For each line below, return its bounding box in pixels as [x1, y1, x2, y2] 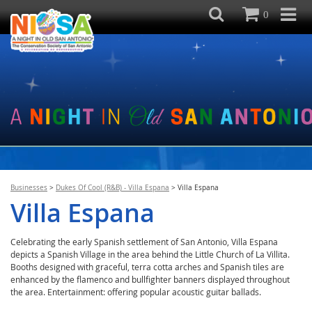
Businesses [10, 183, 47, 192]
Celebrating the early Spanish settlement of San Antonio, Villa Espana [10, 236, 278, 248]
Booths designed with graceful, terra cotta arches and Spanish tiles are [10, 261, 284, 273]
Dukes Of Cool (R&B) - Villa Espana [56, 183, 169, 192]
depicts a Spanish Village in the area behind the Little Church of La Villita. [10, 249, 290, 260]
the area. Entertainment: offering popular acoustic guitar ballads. [10, 286, 261, 298]
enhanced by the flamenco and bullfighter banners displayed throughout [10, 274, 290, 286]
